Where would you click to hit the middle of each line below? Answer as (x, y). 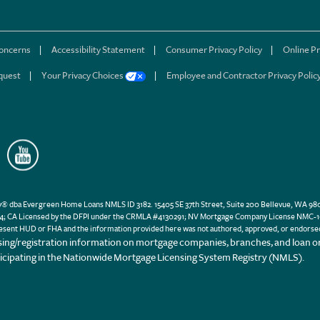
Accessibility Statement (98, 50)
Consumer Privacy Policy (214, 50)
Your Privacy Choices (83, 75)
